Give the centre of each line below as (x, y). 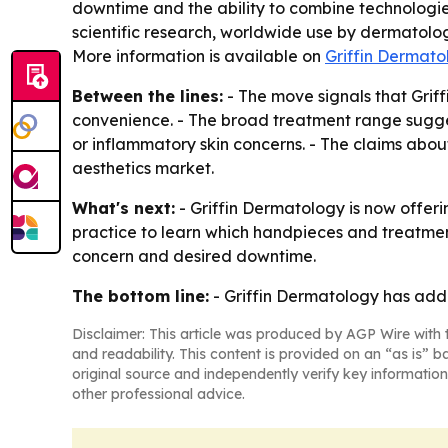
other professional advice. (158, 393)
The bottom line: (140, 295)
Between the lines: (147, 95)
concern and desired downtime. (194, 255)
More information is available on (198, 55)
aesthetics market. (143, 167)
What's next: (123, 207)
